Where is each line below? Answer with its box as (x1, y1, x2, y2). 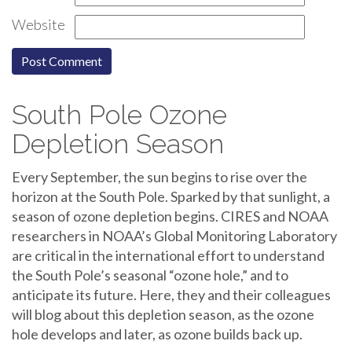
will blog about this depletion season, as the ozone (12, 306, 314, 324)
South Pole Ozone (12, 99, 227, 131)
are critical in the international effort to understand (12, 247, 324, 265)
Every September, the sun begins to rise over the (12, 168, 307, 186)
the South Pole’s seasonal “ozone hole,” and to (12, 266, 288, 284)
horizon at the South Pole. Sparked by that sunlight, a (12, 188, 330, 206)
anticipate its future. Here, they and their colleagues (12, 286, 331, 304)
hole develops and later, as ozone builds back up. (12, 325, 302, 343)
